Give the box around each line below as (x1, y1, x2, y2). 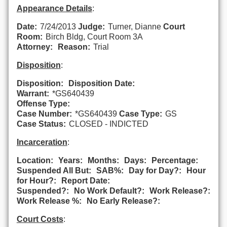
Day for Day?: (128, 166, 181, 175)
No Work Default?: (73, 186, 144, 195)
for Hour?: (16, 176, 56, 185)
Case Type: (119, 109, 162, 118)
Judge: (78, 22, 105, 31)
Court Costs (16, 214, 63, 223)
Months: (87, 156, 119, 165)
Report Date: (61, 176, 110, 185)
